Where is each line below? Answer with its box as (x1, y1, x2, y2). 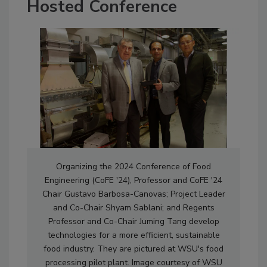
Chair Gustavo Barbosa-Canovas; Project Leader (42, 188, 225, 200)
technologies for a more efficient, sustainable (47, 229, 220, 241)
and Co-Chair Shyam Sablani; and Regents (52, 202, 215, 214)
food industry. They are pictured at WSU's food (44, 243, 223, 255)
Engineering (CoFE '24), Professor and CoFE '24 (45, 175, 222, 187)
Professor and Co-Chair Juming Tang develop (48, 216, 219, 228)
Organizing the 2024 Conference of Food (56, 161, 211, 173)
